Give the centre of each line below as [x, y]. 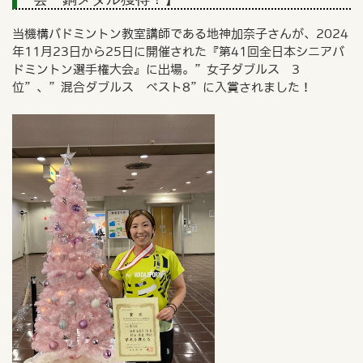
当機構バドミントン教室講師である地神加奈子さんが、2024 [180, 33]
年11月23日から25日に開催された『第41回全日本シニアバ [178, 51]
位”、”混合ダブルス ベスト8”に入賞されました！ [162, 87]
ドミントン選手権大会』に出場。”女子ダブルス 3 [156, 69]
